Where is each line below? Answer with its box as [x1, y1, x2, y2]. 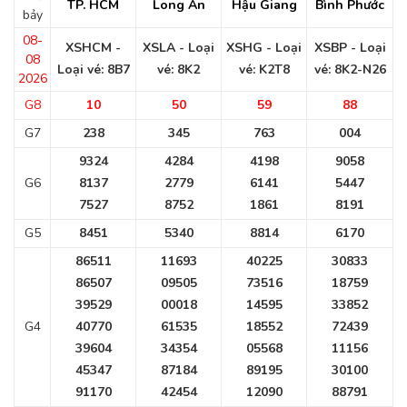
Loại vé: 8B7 [56, 61, 130, 78]
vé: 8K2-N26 [313, 61, 386, 78]
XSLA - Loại [143, 39, 214, 56]
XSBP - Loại [313, 39, 386, 56]
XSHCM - [65, 39, 121, 56]
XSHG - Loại [226, 39, 302, 56]
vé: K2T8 [238, 61, 290, 78]
